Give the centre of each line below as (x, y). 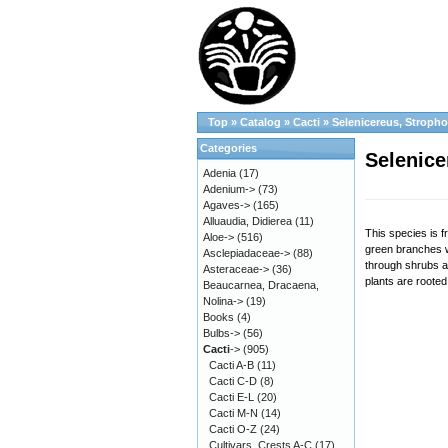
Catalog (260, 122)
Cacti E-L (231, 397)
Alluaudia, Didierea (247, 221)
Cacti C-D (233, 381)
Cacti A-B (231, 365)
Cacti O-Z (233, 429)
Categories (228, 148)
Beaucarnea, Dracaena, (261, 285)
